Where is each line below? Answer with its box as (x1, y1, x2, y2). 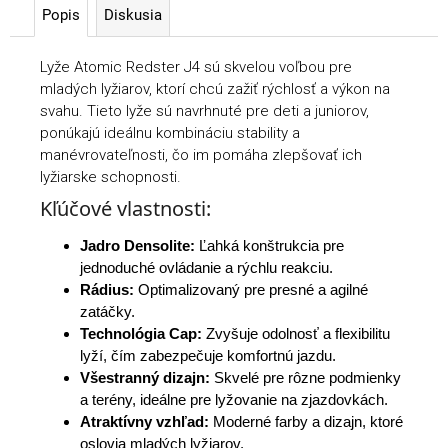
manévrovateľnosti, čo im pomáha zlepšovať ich (40, 145, 362, 164)
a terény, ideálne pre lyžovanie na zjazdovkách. (80, 390, 388, 408)
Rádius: (80, 280, 134, 298)
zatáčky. (80, 302, 135, 320)
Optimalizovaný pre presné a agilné (138, 280, 368, 298)
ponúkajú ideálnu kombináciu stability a (40, 123, 300, 142)
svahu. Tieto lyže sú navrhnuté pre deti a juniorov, (40, 101, 369, 120)
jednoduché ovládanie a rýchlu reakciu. (80, 258, 333, 276)
